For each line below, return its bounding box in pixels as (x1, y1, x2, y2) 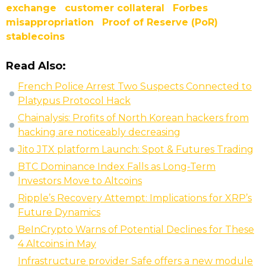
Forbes (173, 2, 208, 14)
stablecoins (6, 31, 65, 43)
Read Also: (6, 59, 66, 73)
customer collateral (65, 2, 164, 14)
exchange (6, 2, 56, 14)
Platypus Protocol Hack (18, 95, 131, 107)
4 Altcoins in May (18, 238, 96, 250)
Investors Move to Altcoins (18, 175, 142, 187)
